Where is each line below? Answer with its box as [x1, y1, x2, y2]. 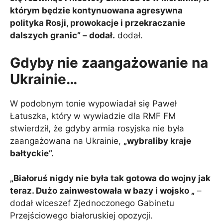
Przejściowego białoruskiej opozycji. [10, 211, 153, 221]
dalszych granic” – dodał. [10, 30, 115, 41]
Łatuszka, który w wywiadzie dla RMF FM [10, 111, 176, 121]
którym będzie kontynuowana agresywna [10, 5, 183, 16]
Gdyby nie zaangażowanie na [10, 54, 208, 71]
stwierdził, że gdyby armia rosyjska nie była [10, 123, 184, 133]
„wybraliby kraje [123, 135, 191, 146]
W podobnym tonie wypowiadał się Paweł [10, 98, 177, 109]
